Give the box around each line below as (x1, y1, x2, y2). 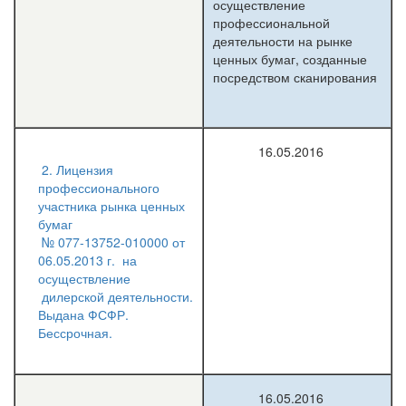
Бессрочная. (38, 324, 112, 342)
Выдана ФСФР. (38, 305, 129, 324)
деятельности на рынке (213, 32, 353, 50)
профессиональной (213, 14, 330, 32)
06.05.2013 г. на (38, 251, 137, 269)
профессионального (38, 179, 159, 197)
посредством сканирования (213, 68, 377, 86)
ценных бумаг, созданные (213, 50, 367, 68)
